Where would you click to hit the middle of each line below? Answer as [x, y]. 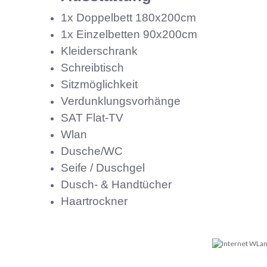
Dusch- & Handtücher [117, 184]
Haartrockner [94, 201]
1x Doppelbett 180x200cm [129, 17]
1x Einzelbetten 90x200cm [129, 34]
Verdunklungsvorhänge [121, 101]
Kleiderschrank [100, 51]
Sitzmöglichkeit [100, 84]
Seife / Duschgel [103, 167]
